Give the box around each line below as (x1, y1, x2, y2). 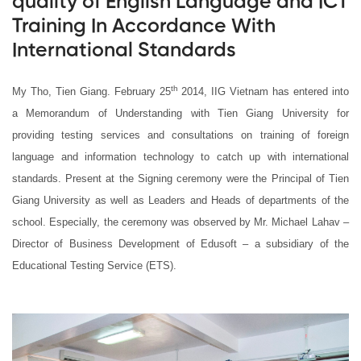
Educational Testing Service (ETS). (12, 259, 176, 272)
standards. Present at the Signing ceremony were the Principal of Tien (12, 172, 349, 185)
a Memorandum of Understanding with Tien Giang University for (12, 107, 349, 119)
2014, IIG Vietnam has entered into (177, 85, 350, 98)
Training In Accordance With (12, 17, 276, 37)
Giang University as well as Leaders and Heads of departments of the (12, 194, 349, 206)
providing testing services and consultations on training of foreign (12, 129, 349, 141)
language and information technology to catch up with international (12, 151, 349, 163)
